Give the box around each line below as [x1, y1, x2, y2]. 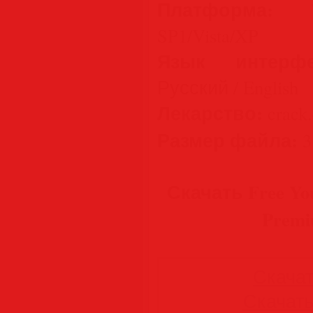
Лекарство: [157, 99, 263, 126]
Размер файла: [157, 126, 298, 154]
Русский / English [157, 75, 298, 99]
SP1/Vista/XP [157, 23, 259, 48]
